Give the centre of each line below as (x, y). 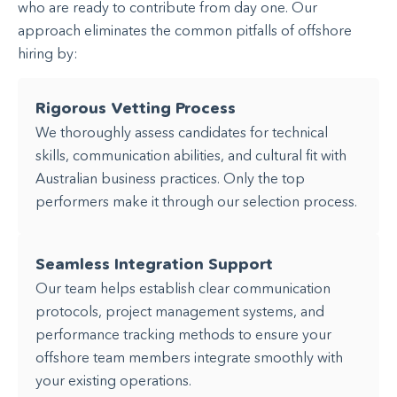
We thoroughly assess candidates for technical (182, 132)
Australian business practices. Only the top (170, 178)
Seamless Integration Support (154, 265)
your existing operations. (113, 381)
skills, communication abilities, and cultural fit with (191, 155)
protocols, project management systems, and (180, 311)
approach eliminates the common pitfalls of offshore (185, 31)
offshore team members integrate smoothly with (189, 358)
